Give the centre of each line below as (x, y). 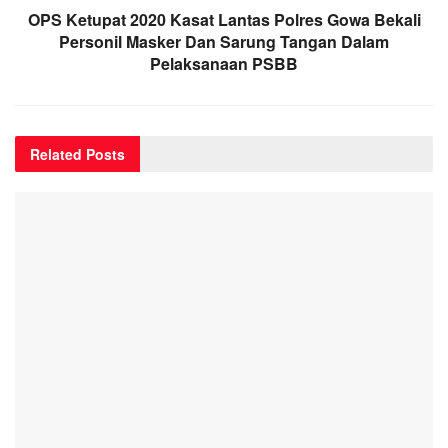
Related (56, 153)
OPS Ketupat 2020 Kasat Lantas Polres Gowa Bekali (224, 19)
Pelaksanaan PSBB (224, 63)
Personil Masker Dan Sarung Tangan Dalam (224, 41)
